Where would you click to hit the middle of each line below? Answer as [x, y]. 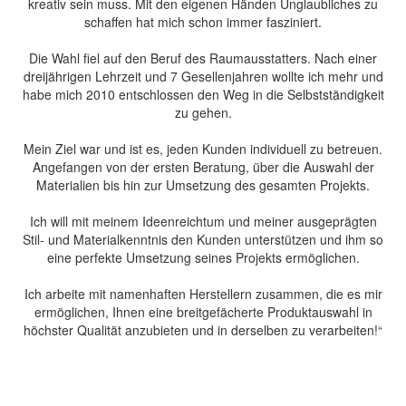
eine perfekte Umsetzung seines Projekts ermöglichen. [203, 257]
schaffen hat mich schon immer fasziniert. [203, 21]
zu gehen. [203, 112]
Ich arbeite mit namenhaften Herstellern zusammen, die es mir [203, 293]
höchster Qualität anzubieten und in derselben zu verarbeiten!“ [203, 329]
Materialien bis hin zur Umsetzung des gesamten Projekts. [203, 184]
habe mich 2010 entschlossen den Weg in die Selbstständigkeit [203, 94]
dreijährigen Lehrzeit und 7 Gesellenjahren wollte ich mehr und [203, 76]
